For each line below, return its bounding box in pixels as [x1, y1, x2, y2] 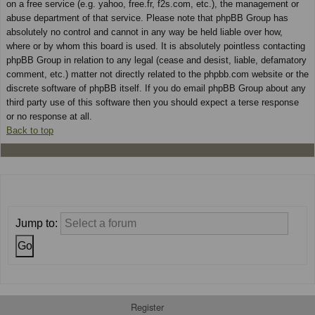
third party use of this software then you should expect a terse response [6, 96, 299, 108]
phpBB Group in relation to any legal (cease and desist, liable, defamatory [6, 54, 307, 65]
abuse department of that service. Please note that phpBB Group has [6, 12, 288, 23]
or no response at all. [6, 110, 92, 122]
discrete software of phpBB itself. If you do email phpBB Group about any [6, 82, 306, 94]
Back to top [6, 124, 53, 136]
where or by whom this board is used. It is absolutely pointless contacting [6, 40, 305, 51]
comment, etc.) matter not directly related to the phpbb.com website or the [6, 68, 309, 79]
